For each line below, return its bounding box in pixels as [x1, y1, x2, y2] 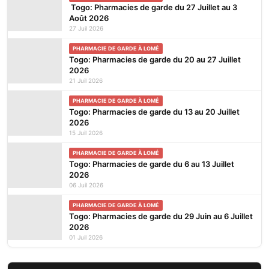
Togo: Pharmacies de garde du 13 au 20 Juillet [69, 107, 240, 117]
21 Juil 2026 [69, 77, 103, 85]
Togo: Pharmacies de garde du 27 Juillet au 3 [69, 2, 237, 13]
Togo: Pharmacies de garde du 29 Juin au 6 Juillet [69, 211, 253, 222]
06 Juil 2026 [69, 181, 103, 189]
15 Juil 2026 [69, 129, 103, 137]
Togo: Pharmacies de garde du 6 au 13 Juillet [69, 159, 234, 169]
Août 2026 [69, 13, 109, 23]
